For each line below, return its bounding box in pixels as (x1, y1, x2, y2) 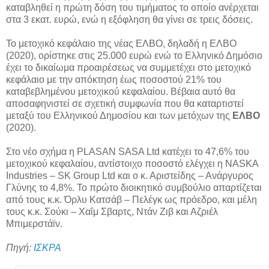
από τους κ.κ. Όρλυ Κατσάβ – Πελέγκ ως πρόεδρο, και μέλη (6, 195, 257, 205)
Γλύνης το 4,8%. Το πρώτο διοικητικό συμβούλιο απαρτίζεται (6, 183, 262, 193)
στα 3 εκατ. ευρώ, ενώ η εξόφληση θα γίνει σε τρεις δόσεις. (6, 14, 253, 25)
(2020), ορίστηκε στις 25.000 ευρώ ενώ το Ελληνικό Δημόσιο (6, 50, 262, 61)
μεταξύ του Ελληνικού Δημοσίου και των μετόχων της (6, 110, 232, 121)
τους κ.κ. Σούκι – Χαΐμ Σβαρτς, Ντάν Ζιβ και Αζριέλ (6, 207, 218, 217)
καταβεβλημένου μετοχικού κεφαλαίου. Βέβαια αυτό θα (6, 86, 235, 97)
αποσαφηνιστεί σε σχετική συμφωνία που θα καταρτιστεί (6, 98, 244, 109)
